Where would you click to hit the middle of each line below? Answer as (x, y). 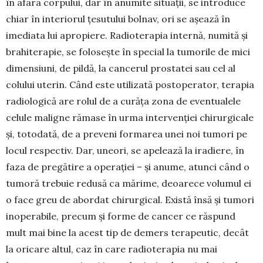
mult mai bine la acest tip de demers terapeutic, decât (127, 233)
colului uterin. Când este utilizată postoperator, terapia (130, 85)
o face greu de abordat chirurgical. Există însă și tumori (130, 200)
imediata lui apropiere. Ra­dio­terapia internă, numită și (127, 36)
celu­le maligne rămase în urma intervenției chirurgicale (130, 118)
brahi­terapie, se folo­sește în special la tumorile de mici (128, 52)
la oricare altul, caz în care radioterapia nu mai (112, 249)
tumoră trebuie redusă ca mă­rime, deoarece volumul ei (129, 183)
